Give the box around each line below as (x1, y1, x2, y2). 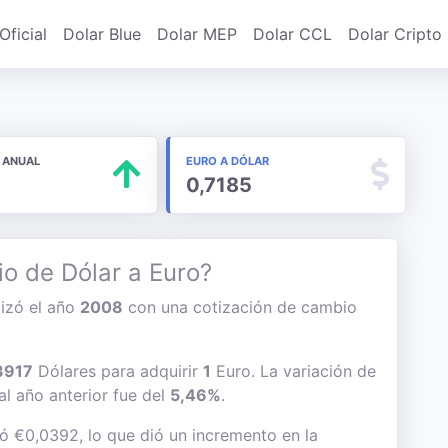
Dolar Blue (63, 24, 141, 44)
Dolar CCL (253, 24, 332, 44)
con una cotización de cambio (123, 297, 357, 317)
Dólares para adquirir (33, 361, 203, 381)
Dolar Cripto (348, 24, 442, 44)
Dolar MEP (157, 24, 237, 44)
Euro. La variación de (211, 361, 376, 381)
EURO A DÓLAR (185, 154, 269, 168)
